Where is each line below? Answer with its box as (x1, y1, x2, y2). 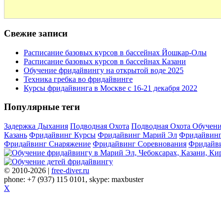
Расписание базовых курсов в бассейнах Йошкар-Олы (24, 48, 207, 57)
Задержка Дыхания (4, 122, 68, 130)
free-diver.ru (51, 166, 89, 175)
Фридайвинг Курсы (29, 131, 96, 139)
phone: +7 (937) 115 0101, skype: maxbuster (4, 175, 144, 184)
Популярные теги (4, 102, 80, 112)
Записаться (4, 202, 52, 213)
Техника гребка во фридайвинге (24, 74, 133, 83)
